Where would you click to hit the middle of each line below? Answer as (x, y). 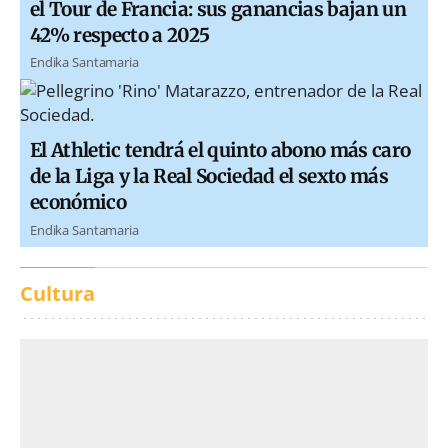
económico (78, 202)
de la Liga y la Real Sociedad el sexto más (209, 176)
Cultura (57, 293)
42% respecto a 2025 (120, 35)
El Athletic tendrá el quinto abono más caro (220, 150)
